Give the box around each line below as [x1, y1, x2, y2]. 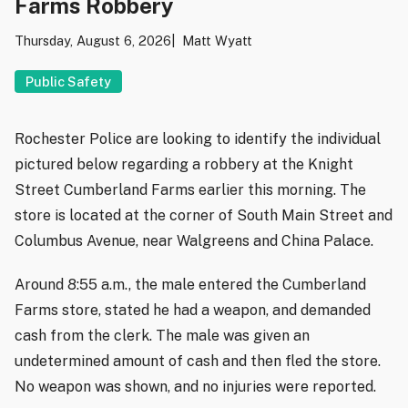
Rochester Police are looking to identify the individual [15, 129, 381, 148]
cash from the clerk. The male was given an [15, 326, 310, 344]
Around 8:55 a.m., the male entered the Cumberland [15, 275, 366, 293]
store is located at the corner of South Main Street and [15, 206, 393, 224]
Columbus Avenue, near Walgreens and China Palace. [15, 231, 373, 250]
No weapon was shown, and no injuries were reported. [15, 377, 376, 395]
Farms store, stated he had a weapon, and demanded [15, 301, 371, 319]
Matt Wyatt [182, 33, 252, 49]
